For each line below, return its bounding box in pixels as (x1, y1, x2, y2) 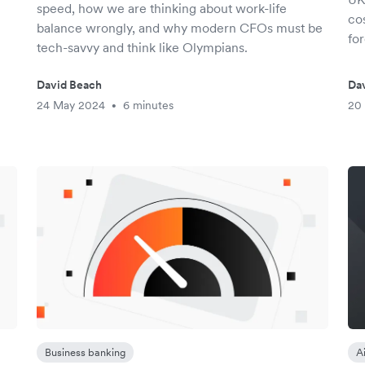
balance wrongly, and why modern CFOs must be (37, 20, 323, 36)
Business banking (45, 345, 126, 359)
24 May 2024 (37, 98, 106, 112)
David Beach (37, 77, 103, 92)
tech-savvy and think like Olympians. (37, 39, 248, 55)
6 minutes (123, 98, 174, 112)
